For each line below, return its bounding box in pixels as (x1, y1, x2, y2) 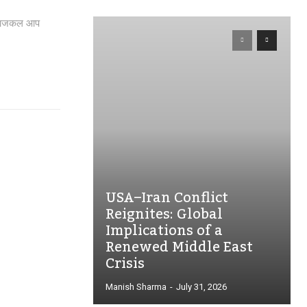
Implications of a (106, 217, 223, 245)
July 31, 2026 (176, 282, 227, 292)
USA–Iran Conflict (106, 184, 228, 212)
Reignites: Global (106, 201, 223, 228)
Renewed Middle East (106, 234, 253, 261)
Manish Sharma (106, 282, 167, 292)
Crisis (106, 250, 145, 278)
